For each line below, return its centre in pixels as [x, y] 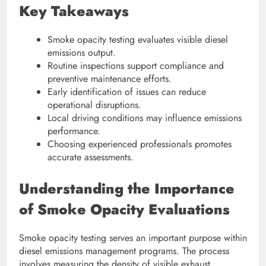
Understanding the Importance [127, 189]
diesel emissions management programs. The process [124, 251]
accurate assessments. [91, 157]
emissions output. [82, 53]
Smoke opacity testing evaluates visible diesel [138, 40]
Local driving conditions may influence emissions [145, 118]
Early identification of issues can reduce [127, 92]
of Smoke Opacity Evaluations [124, 210]
